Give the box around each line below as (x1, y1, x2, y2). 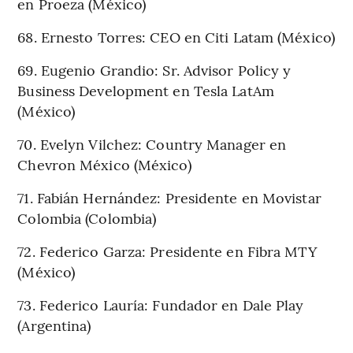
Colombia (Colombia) (17, 207, 157, 228)
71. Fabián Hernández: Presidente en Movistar (17, 187, 321, 207)
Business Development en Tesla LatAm (17, 80, 274, 100)
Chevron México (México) (17, 154, 191, 174)
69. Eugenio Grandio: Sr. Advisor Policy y (17, 59, 292, 80)
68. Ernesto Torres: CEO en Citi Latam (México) (17, 26, 335, 46)
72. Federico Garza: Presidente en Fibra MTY (17, 240, 317, 261)
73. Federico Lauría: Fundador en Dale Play (17, 294, 304, 314)
